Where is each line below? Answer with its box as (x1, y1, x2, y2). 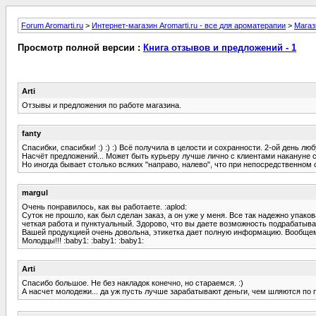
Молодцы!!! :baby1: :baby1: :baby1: (22, 236, 144, 245)
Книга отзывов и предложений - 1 (143, 42, 296, 54)
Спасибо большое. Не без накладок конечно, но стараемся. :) (22, 278, 243, 287)
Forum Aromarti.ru (21, 21, 83, 30)
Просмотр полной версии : (18, 42, 143, 54)
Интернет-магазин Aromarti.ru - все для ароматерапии (92, 21, 286, 30)
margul (22, 188, 48, 197)
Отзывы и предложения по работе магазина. (22, 100, 181, 109)
